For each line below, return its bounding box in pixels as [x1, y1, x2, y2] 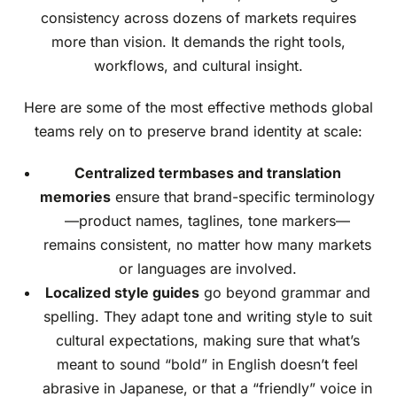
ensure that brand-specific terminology [111, 188, 375, 206]
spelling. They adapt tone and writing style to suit [43, 307, 372, 326]
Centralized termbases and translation [74, 164, 341, 183]
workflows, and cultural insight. [94, 57, 303, 75]
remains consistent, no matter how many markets [43, 236, 371, 254]
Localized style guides [44, 284, 199, 302]
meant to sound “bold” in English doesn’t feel [57, 355, 358, 374]
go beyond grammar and [198, 284, 370, 302]
